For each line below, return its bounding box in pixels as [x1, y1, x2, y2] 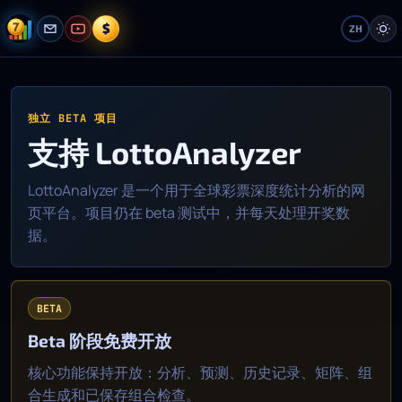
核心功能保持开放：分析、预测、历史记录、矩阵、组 [28, 363, 372, 382]
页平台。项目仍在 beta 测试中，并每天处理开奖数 [28, 203, 350, 223]
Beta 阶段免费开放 [28, 330, 171, 351]
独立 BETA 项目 [28, 111, 118, 126]
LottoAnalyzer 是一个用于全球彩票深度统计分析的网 [28, 180, 365, 200]
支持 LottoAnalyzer [28, 134, 301, 170]
